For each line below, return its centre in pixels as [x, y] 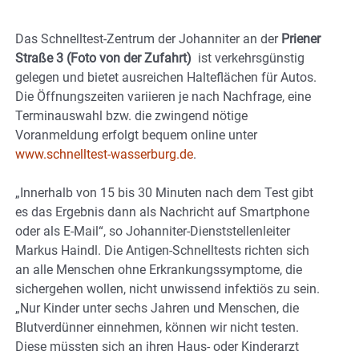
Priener [301, 38]
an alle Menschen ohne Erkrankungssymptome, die [159, 269]
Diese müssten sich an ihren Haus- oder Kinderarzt [157, 346]
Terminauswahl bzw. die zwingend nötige [131, 115]
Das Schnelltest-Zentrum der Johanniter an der [148, 38]
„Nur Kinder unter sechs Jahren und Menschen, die [157, 308]
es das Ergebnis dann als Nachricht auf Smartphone [162, 212]
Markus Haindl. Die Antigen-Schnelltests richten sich [162, 250]
